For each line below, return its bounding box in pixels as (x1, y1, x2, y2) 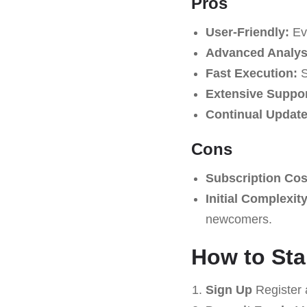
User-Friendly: (205, 25, 289, 39)
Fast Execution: (205, 66, 297, 80)
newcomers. (205, 212, 272, 226)
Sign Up (205, 282, 252, 297)
